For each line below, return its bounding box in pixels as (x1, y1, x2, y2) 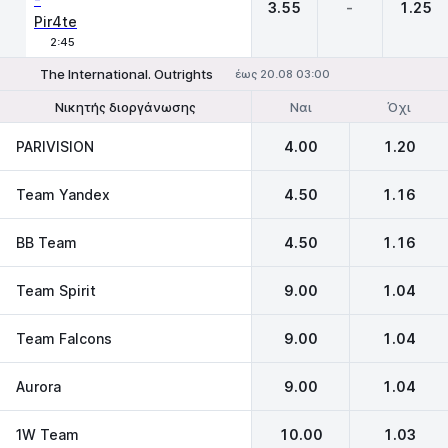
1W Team (16, 425, 79, 443)
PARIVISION (16, 137, 94, 155)
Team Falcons (16, 329, 112, 347)
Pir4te (34, 13, 77, 30)
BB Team (16, 233, 77, 251)
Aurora (16, 377, 61, 395)
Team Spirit (16, 281, 96, 299)
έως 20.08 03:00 (235, 67, 330, 81)
